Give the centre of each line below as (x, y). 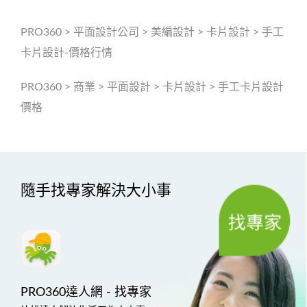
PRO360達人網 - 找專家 (86, 292)
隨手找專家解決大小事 (96, 190)
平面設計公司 (106, 32)
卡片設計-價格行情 (66, 52)
